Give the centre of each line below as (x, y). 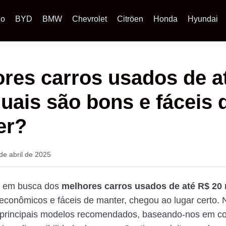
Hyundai (203, 19)
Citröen (130, 19)
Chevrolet (90, 19)
